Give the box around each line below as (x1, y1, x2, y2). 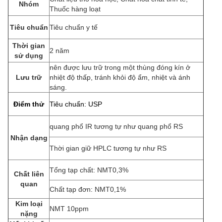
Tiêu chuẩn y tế (50, 23, 98, 31)
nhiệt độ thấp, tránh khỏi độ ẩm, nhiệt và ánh (50, 73, 190, 81)
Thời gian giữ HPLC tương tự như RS (50, 144, 166, 152)
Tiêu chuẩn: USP (50, 100, 102, 108)
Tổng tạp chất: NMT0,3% (50, 166, 128, 174)
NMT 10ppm (50, 205, 89, 213)
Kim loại (15, 200, 43, 208)
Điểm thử (13, 100, 44, 108)
